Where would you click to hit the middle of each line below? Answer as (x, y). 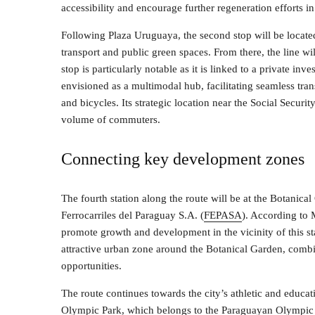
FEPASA (223, 215)
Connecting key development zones (183, 159)
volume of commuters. (111, 120)
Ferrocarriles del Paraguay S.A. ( (133, 215)
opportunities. (91, 266)
